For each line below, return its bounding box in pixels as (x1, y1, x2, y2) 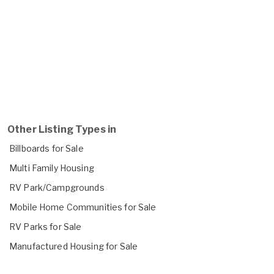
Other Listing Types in (7, 123, 117, 135)
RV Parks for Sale (9, 221, 82, 232)
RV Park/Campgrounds (9, 182, 105, 193)
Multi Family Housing (9, 162, 94, 173)
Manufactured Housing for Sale (9, 240, 138, 251)
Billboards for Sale (9, 143, 84, 154)
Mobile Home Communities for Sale (9, 201, 157, 212)
